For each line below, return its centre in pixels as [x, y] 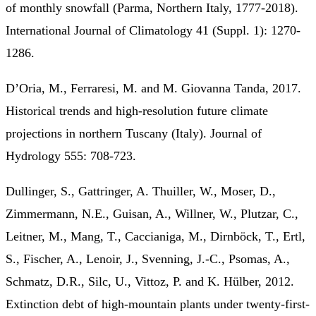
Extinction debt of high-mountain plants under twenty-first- [158, 304]
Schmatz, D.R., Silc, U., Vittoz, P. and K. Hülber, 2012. [150, 281]
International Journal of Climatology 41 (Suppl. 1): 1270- [153, 30]
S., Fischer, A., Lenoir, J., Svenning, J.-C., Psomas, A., [148, 259]
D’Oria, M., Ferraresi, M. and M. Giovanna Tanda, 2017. [153, 88]
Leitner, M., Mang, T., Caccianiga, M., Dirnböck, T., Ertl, [156, 236]
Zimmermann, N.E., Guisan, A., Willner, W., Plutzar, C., [152, 213]
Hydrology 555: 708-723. [73, 156]
